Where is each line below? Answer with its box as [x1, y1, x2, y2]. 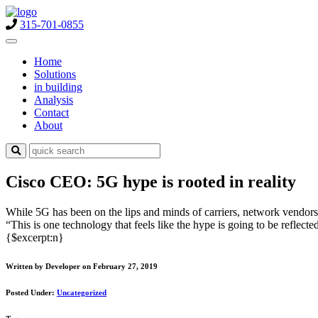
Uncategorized [57, 287, 106, 297]
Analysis [34, 94, 73, 106]
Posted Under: [6, 287, 57, 297]
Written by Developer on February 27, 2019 [6, 261, 158, 270]
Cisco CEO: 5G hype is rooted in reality [6, 172, 296, 191]
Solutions [34, 68, 76, 80]
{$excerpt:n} [6, 231, 64, 243]
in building [34, 81, 82, 93]
